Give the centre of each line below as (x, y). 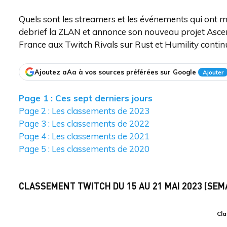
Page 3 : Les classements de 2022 (84, 123)
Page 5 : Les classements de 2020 (84, 149)
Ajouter (213, 72)
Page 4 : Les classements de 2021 (84, 136)
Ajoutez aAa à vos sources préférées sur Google (115, 72)
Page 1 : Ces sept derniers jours (86, 98)
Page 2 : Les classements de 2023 (84, 111)
